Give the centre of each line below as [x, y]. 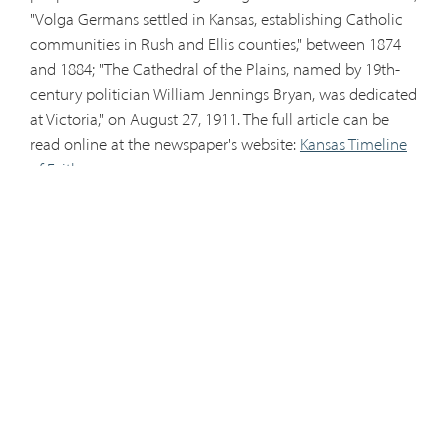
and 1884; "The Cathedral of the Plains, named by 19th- [214, 68]
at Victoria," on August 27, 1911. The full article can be [209, 118]
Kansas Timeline [353, 143]
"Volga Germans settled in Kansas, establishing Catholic [216, 18]
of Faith [54, 168]
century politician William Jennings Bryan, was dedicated [223, 93]
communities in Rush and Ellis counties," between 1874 [215, 43]
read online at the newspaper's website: [164, 143]
